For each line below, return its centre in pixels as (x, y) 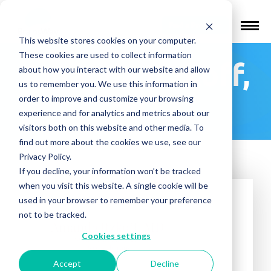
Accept (67, 264)
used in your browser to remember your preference (115, 200)
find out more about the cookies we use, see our (109, 142)
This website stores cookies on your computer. (107, 40)
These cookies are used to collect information (105, 54)
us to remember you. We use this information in (108, 83)
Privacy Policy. (45, 156)
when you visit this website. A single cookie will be (113, 185)
